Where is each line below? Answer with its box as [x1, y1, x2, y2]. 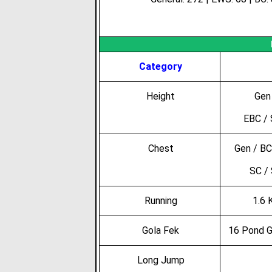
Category [139, 61, 183, 72]
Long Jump [137, 254, 185, 266]
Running [144, 195, 177, 206]
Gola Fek [142, 225, 180, 236]
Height [146, 90, 175, 102]
